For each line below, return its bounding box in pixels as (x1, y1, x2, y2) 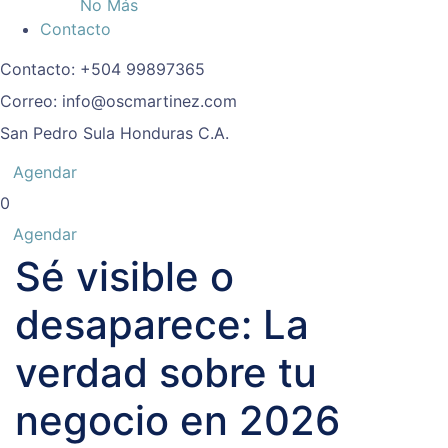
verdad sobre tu (15, 348, 317, 398)
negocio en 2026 (15, 396, 340, 446)
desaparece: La (15, 300, 309, 350)
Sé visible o (15, 252, 234, 302)
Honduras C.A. (120, 123, 229, 144)
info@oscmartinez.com (62, 91, 237, 112)
